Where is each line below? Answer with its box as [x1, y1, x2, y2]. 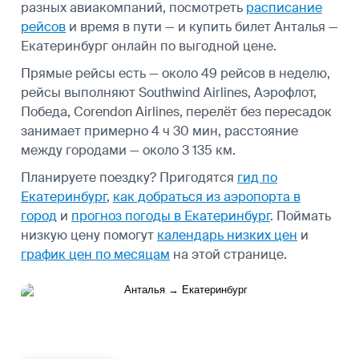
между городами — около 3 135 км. [21, 141, 236, 159]
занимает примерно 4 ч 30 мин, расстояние [21, 122, 298, 139]
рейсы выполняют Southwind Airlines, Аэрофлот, [21, 83, 317, 101]
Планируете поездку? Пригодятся [21, 168, 237, 186]
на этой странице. [170, 245, 287, 263]
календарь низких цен [157, 226, 297, 244]
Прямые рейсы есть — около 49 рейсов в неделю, [21, 64, 330, 82]
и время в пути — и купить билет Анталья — [66, 18, 338, 35]
